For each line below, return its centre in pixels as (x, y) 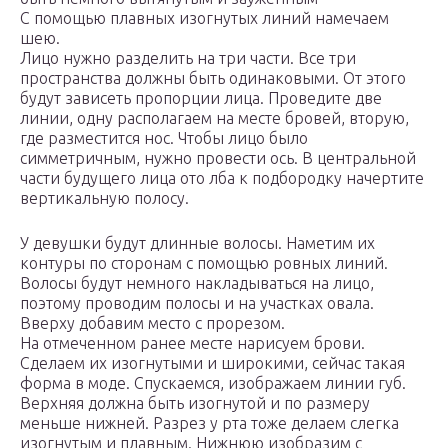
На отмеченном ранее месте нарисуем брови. (192, 342)
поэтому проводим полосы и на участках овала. (197, 302)
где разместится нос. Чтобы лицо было (164, 137)
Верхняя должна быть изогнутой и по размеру (195, 402)
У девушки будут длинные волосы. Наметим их (197, 242)
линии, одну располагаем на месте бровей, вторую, (214, 117)
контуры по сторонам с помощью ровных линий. (204, 262)
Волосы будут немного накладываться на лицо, (197, 282)
